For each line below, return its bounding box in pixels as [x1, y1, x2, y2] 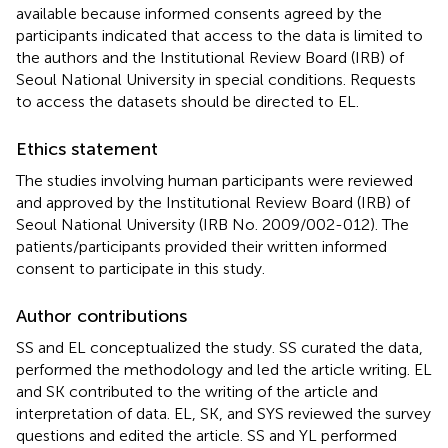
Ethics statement [16, 137, 158, 160]
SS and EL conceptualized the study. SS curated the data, [16, 337, 423, 357]
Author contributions [16, 304, 187, 327]
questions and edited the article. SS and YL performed [16, 425, 397, 445]
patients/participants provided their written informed [16, 236, 387, 256]
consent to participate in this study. [16, 258, 265, 278]
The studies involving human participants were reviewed [16, 170, 413, 190]
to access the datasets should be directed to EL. [16, 91, 359, 111]
